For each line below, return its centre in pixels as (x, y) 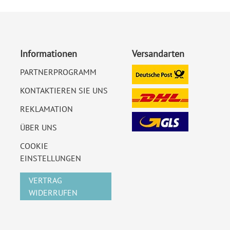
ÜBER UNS (39, 127)
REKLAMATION (46, 109)
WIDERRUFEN (53, 193)
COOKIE (34, 146)
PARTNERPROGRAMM (58, 72)
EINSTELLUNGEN (51, 158)
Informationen (49, 54)
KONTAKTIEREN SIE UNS (64, 90)
